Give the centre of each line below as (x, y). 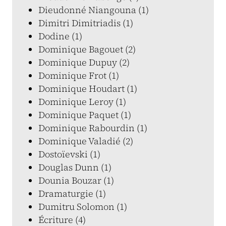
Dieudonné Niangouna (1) (94, 10)
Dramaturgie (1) (72, 193)
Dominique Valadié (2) (86, 141)
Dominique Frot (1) (79, 75)
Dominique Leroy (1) (82, 102)
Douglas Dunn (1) (75, 167)
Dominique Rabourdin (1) (93, 128)
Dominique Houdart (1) (88, 89)
